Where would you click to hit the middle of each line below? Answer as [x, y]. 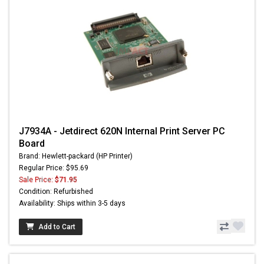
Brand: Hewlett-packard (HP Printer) [76, 156]
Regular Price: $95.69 [54, 168]
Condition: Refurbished [56, 192]
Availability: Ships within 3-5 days [72, 204]
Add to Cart [57, 227]
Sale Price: [37, 180]
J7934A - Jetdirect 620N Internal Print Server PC [122, 131]
